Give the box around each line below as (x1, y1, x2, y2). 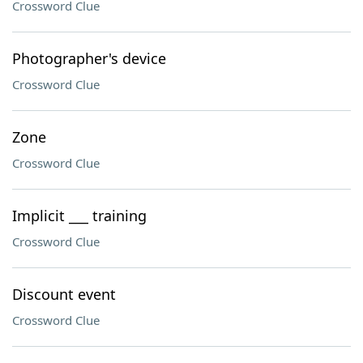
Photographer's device (12, 49, 166, 68)
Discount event (12, 284, 116, 304)
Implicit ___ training (12, 206, 147, 225)
